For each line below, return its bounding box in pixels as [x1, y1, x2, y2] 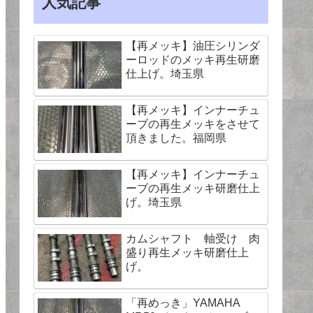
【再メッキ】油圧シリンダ [126, 40, 260, 52]
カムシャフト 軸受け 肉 [126, 233, 260, 245]
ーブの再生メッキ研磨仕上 [126, 182, 260, 194]
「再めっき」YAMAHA [126, 297, 240, 309]
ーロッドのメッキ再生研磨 [126, 54, 260, 66]
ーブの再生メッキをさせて [126, 118, 260, 130]
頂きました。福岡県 [126, 132, 226, 144]
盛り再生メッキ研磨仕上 [126, 247, 249, 259]
